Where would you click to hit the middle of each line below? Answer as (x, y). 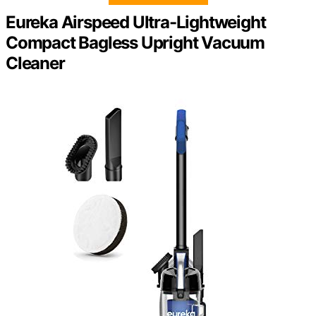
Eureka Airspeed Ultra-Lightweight (136, 23)
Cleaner (35, 63)
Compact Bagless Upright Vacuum (135, 43)
